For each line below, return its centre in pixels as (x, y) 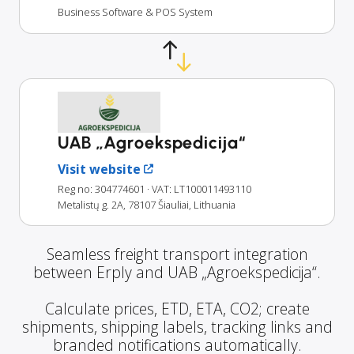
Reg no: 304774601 (101, 188)
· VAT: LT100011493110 (199, 188)
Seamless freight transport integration (177, 254)
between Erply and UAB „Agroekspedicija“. (177, 272)
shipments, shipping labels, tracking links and (177, 326)
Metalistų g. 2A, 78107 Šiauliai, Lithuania (147, 204)
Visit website (99, 169)
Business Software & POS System (135, 11)
